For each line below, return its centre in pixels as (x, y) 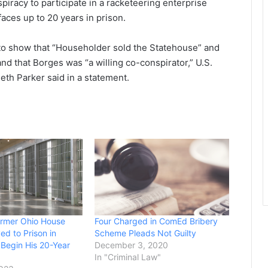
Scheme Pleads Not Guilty (146, 233)
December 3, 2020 (132, 245)
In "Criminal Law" (128, 257)
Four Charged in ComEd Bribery (156, 221)
